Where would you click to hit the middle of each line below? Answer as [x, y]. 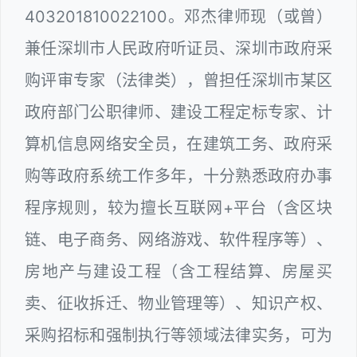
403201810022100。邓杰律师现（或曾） [178, 16]
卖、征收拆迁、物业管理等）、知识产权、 [178, 303]
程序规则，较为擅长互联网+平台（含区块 [178, 208]
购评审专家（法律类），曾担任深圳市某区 [178, 80]
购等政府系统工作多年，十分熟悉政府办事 [178, 176]
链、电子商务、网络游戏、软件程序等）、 [178, 239]
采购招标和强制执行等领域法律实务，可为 [178, 335]
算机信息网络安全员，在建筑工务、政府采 [178, 144]
